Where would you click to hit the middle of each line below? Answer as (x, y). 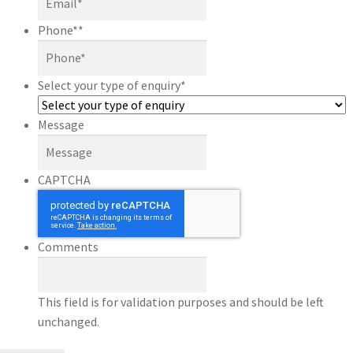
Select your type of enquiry (109, 85)
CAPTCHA (64, 179)
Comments (68, 246)
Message (61, 125)
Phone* (58, 30)
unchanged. (69, 321)
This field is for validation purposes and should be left (181, 301)
